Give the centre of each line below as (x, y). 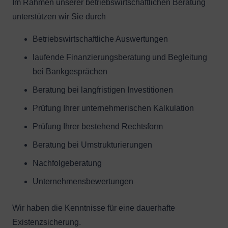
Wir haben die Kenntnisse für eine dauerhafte (94, 208)
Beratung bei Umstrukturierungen (92, 145)
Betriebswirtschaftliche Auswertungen (100, 39)
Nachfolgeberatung (67, 163)
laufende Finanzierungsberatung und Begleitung (120, 58)
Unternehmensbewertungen (83, 182)
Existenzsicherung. (47, 222)
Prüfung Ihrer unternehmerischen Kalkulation (113, 108)
